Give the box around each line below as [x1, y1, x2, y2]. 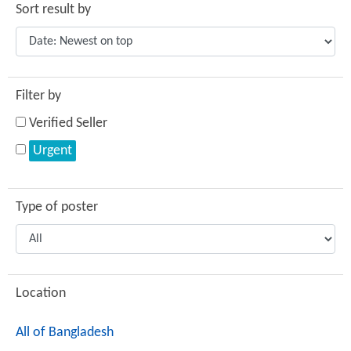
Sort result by [16, 2, 91, 17]
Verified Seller [29, 116, 107, 131]
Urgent [33, 143, 72, 158]
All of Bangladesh [16, 325, 114, 340]
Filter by [16, 89, 61, 103]
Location [16, 286, 66, 301]
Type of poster [16, 200, 98, 215]
